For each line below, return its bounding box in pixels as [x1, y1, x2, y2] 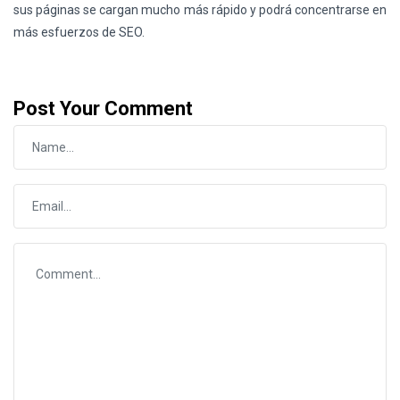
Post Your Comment [13, 97, 193, 120]
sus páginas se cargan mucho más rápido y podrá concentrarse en [13, 3, 387, 17]
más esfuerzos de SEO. [13, 25, 145, 39]
